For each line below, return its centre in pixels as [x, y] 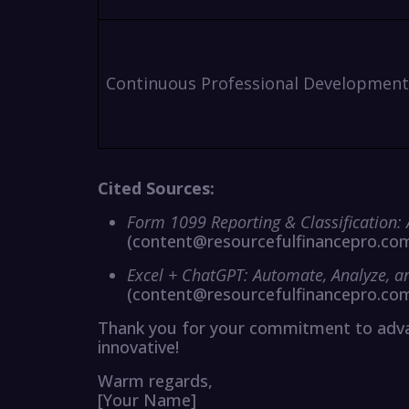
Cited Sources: [156, 189]
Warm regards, [155, 381]
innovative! [138, 347]
